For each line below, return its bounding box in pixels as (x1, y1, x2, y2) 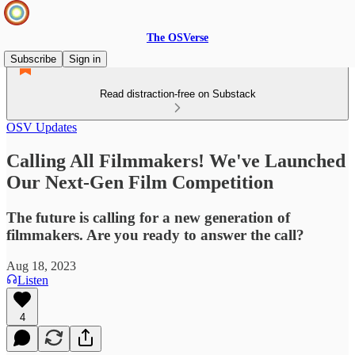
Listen (17, 273, 48, 287)
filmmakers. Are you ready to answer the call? (6, 226, 304, 243)
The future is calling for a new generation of (6, 208, 290, 226)
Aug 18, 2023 (6, 258, 76, 273)
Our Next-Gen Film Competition (6, 171, 273, 193)
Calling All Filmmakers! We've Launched (6, 150, 345, 171)
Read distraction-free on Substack (99, 88, 256, 100)
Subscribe (10, 53, 56, 65)
